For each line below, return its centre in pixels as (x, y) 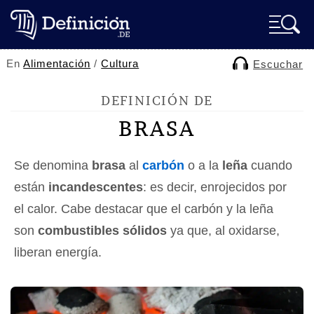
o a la (203, 165)
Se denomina (53, 165)
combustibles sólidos (102, 231)
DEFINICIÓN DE (157, 101)
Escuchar (278, 64)
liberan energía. (58, 252)
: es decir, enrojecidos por (215, 187)
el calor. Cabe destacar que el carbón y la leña (144, 209)
